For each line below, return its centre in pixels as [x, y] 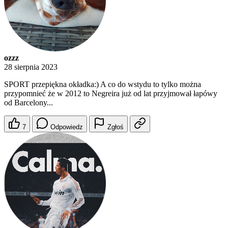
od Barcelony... [28, 103]
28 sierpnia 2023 [31, 67]
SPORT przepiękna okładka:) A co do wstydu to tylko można [103, 84]
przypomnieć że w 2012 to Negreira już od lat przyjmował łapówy [111, 94]
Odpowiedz [67, 127]
